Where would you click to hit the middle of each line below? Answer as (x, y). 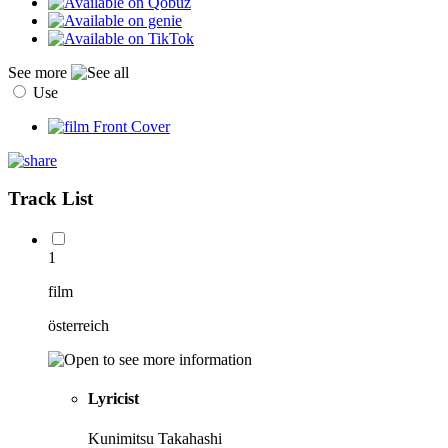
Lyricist (113, 399)
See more (39, 72)
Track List (50, 199)
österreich (78, 326)
